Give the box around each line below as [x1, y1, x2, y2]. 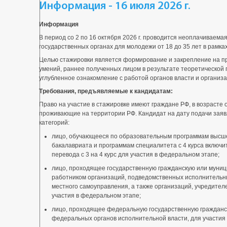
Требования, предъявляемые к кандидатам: [39, 88, 173, 95]
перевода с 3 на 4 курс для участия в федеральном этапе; [52, 151, 219, 158]
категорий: [39, 119, 69, 126]
